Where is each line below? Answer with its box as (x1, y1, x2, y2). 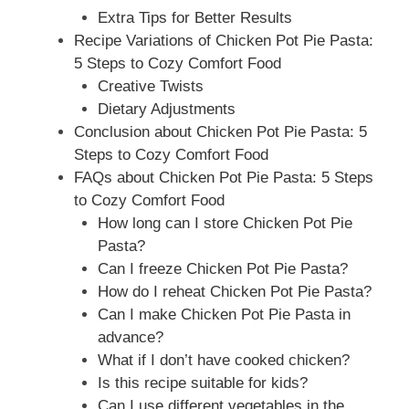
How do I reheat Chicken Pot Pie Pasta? (97, 283, 372, 301)
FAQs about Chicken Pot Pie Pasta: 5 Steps (74, 169, 373, 187)
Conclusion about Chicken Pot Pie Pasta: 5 (74, 123, 367, 142)
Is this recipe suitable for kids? (97, 374, 308, 393)
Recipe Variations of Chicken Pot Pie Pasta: (74, 32, 373, 50)
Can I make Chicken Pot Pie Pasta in (97, 306, 351, 324)
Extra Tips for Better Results (97, 9, 292, 27)
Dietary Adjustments (97, 100, 236, 119)
